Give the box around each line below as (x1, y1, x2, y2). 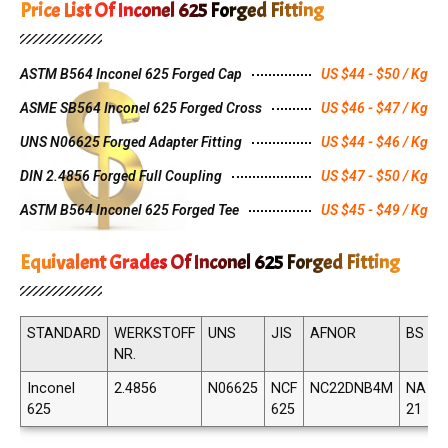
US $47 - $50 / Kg (321, 168, 428, 185)
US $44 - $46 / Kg (321, 134, 428, 151)
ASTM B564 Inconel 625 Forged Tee (20, 202, 239, 219)
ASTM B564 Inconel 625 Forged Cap (20, 66, 242, 83)
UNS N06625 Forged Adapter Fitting (20, 134, 242, 151)
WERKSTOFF (114, 325, 195, 343)
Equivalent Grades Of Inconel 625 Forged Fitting (20, 250, 400, 276)
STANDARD (27, 325, 101, 343)
